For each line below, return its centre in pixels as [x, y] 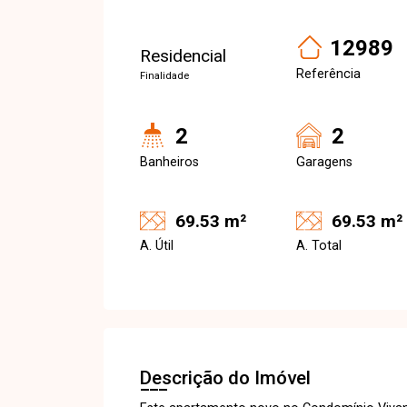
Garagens [324, 162]
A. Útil [157, 245]
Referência [328, 74]
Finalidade [164, 76]
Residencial [183, 56]
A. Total [319, 245]
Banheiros [169, 162]
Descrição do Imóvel [225, 377]
